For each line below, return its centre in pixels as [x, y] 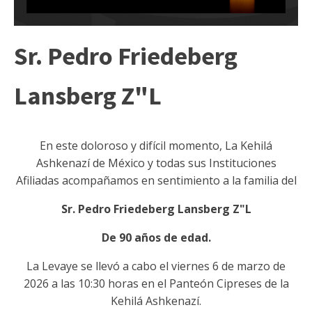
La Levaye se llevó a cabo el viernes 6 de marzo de [156, 266]
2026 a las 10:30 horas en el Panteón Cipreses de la [156, 284]
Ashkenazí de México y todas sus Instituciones [156, 163]
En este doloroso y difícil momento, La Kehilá [156, 146]
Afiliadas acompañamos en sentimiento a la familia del [156, 181]
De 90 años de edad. [156, 238]
